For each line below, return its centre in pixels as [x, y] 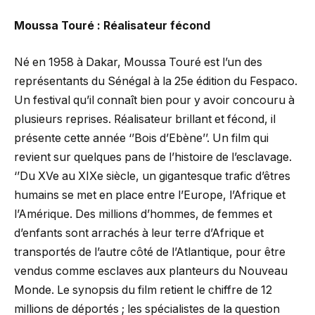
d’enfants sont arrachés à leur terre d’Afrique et [139, 233]
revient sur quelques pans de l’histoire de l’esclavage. [153, 157]
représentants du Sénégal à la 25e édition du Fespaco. [156, 81]
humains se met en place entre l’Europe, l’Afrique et [150, 195]
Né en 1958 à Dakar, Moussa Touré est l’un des [138, 62]
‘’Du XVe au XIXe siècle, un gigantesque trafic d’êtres [152, 176]
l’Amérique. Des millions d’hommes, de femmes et [143, 214]
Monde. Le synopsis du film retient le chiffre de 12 [143, 290]
